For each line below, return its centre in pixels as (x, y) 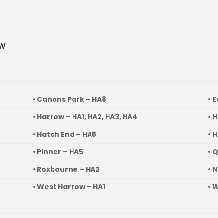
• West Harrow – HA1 (69, 187)
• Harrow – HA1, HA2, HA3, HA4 (85, 117)
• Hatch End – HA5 (64, 135)
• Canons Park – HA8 (69, 100)
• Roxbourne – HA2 (66, 170)
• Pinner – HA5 (58, 152)
